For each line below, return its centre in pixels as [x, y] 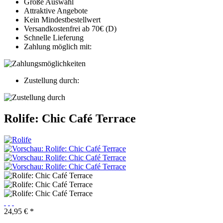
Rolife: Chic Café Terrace [70, 119]
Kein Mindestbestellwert [62, 20]
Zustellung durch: [52, 81]
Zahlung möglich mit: [58, 47]
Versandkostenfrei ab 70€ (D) [70, 29]
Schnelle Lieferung [54, 38]
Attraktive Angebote [56, 11]
